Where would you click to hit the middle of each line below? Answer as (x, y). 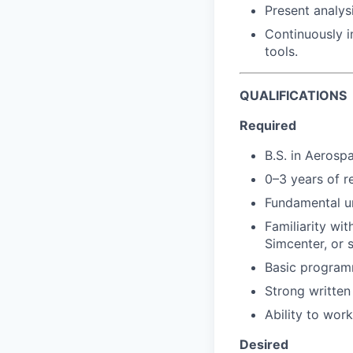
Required (268, 125)
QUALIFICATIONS (293, 95)
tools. (281, 51)
